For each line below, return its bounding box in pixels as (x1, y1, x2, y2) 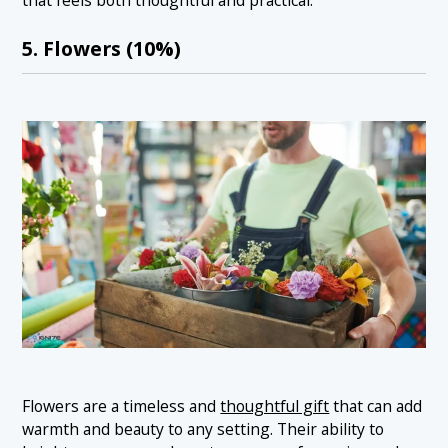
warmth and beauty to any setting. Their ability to (22, 417, 385, 440)
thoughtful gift (220, 394, 330, 417)
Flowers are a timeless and (22, 394, 221, 417)
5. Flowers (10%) (22, 34, 182, 62)
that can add (329, 394, 423, 417)
